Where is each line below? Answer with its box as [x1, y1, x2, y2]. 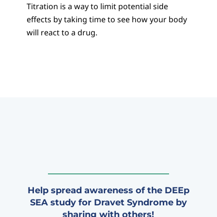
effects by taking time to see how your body [26, 14, 187, 25]
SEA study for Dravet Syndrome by [30, 197, 187, 208]
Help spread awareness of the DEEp [27, 185, 189, 196]
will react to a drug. [26, 27, 97, 38]
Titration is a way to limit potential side [26, 1, 168, 12]
